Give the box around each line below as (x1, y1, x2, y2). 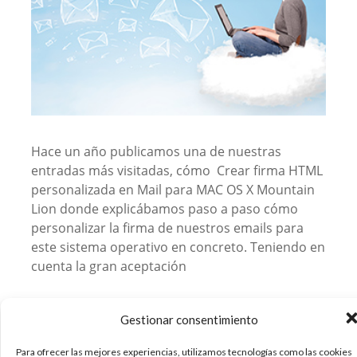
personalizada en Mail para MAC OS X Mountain (30, 180, 315, 198)
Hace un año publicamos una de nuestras (30, 142, 281, 160)
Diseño (88, 327, 126, 343)
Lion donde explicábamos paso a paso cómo (30, 199, 298, 218)
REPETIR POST (201, 327, 276, 343)
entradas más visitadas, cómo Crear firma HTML (30, 161, 323, 179)
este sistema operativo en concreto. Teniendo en (30, 237, 325, 256)
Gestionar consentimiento (120, 312, 258, 327)
